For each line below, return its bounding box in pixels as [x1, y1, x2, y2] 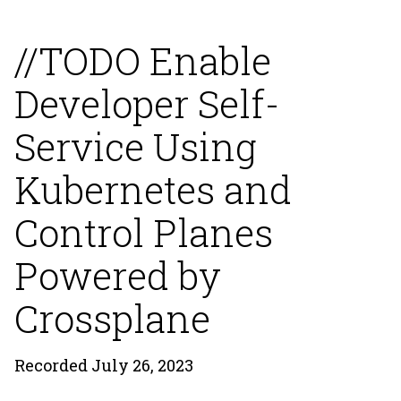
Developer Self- [14, 79, 279, 128]
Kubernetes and [14, 165, 292, 214]
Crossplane [14, 294, 210, 343]
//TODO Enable [14, 36, 271, 85]
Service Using [14, 122, 257, 171]
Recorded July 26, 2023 [14, 354, 193, 376]
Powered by [14, 251, 221, 300]
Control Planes [14, 208, 273, 257]
